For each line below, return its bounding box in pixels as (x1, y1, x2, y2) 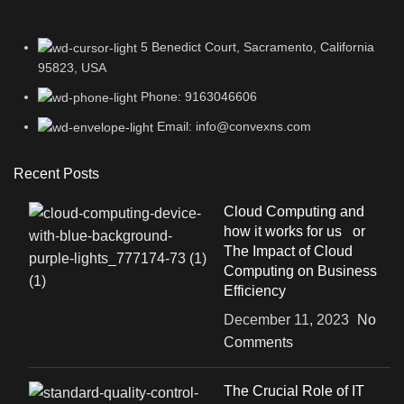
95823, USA (38, 60, 106, 75)
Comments (223, 335, 293, 351)
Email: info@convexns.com (157, 119, 311, 134)
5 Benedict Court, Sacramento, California (141, 39, 374, 54)
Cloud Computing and (223, 204, 364, 220)
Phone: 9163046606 (141, 88, 257, 104)
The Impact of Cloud (223, 243, 353, 260)
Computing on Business (223, 263, 377, 280)
